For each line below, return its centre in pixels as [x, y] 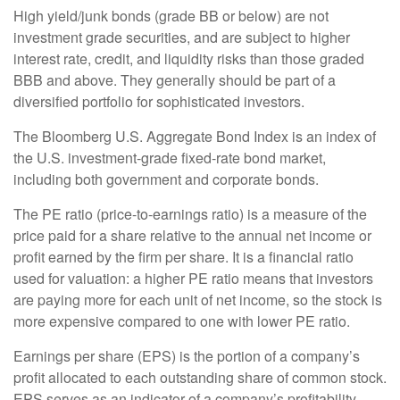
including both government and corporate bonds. [166, 179]
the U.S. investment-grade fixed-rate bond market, [170, 157]
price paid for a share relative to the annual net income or [192, 235]
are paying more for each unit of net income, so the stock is [198, 299]
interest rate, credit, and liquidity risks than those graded [189, 58]
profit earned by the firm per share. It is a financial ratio [183, 256]
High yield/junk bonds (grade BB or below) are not [171, 15]
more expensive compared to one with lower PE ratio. [182, 321]
